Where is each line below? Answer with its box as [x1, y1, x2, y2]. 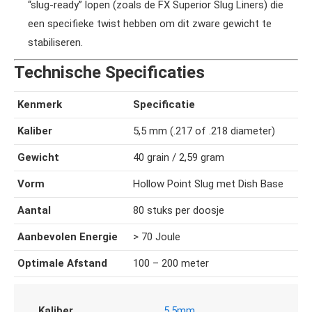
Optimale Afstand [17, 257, 107, 270]
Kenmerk [17, 98, 62, 111]
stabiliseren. [28, 36, 83, 49]
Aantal [17, 204, 51, 217]
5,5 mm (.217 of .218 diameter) [133, 125, 275, 137]
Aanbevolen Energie [17, 231, 118, 243]
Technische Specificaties [14, 63, 205, 82]
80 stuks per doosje [133, 204, 224, 217]
